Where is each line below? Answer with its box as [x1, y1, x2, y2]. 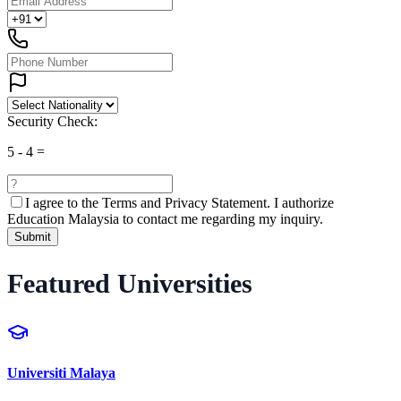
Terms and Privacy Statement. [102, 195, 270, 211]
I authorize [274, 195, 334, 211]
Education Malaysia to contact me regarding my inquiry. [7, 211, 323, 227]
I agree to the [25, 195, 102, 211]
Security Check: [7, 114, 98, 130]
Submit [14, 230, 51, 244]
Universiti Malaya [7, 365, 115, 381]
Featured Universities [7, 268, 252, 298]
